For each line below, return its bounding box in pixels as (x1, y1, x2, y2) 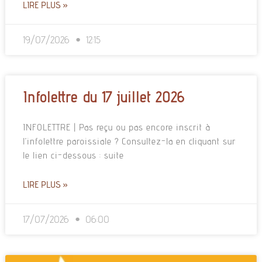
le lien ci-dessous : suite (22, 150, 124, 161)
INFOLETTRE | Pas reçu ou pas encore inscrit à (22, 122, 211, 133)
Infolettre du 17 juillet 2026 (22, 87, 184, 106)
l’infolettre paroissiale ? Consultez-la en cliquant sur (22, 136, 236, 147)
